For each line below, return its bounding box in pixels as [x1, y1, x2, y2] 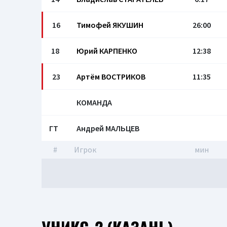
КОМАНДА [77, 97, 112, 107]
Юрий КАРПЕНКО [77, 46, 137, 56]
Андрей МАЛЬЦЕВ [77, 123, 139, 133]
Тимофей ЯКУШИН [77, 20, 143, 30]
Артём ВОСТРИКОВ [77, 71, 145, 82]
